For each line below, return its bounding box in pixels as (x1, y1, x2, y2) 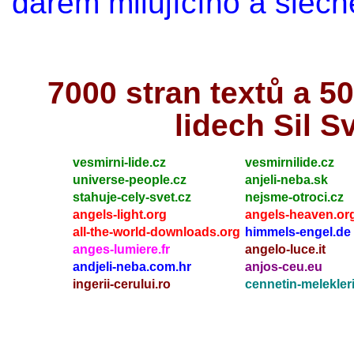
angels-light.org (73, 208, 167, 222)
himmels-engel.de (245, 225, 351, 239)
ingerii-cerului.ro (73, 277, 171, 292)
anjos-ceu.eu (245, 260, 322, 274)
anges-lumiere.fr (73, 243, 170, 257)
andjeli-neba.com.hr (73, 260, 191, 274)
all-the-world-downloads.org (73, 225, 240, 239)
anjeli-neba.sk (245, 173, 328, 187)
